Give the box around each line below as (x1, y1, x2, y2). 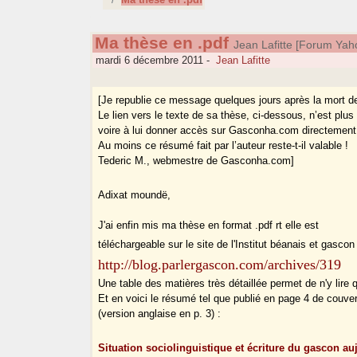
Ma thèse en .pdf (94, 33, 229, 53)
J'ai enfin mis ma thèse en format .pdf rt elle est (98, 219, 320, 232)
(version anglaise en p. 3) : (98, 308, 222, 320)
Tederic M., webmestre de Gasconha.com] (98, 155, 295, 167)
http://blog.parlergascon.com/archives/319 (98, 257, 342, 273)
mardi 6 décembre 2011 (92, 54, 204, 67)
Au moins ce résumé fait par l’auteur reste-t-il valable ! (98, 139, 349, 152)
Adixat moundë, (98, 189, 171, 202)
